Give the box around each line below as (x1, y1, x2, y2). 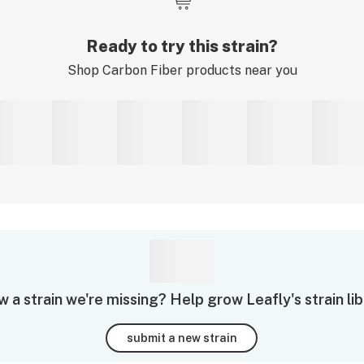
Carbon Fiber (102, 63, 183, 78)
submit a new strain (126, 331, 237, 344)
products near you (182, 63, 297, 78)
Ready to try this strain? (86, 37, 278, 56)
